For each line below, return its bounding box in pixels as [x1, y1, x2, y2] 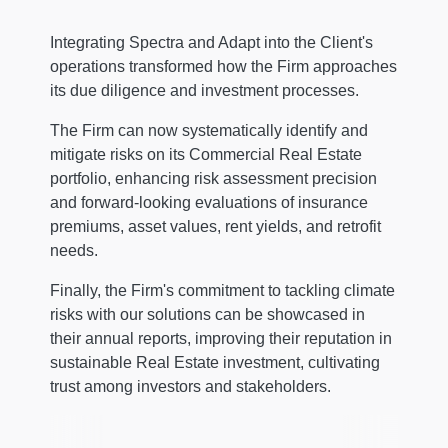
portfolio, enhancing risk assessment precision [50, 169, 377, 187]
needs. [50, 241, 98, 259]
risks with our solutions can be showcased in [50, 305, 365, 323]
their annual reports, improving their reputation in [50, 329, 392, 347]
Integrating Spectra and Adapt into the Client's [50, 33, 373, 51]
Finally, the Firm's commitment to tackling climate [50, 281, 395, 299]
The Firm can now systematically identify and [50, 121, 368, 139]
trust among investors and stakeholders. [50, 377, 331, 395]
